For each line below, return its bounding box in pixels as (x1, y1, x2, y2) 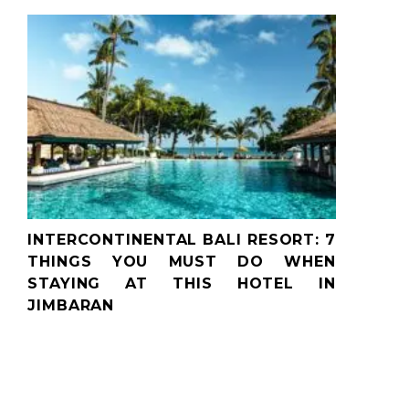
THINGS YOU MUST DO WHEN (27, 252, 336, 270)
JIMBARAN (27, 296, 115, 314)
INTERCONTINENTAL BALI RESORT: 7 (27, 230, 336, 248)
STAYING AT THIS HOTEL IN (27, 274, 336, 292)
